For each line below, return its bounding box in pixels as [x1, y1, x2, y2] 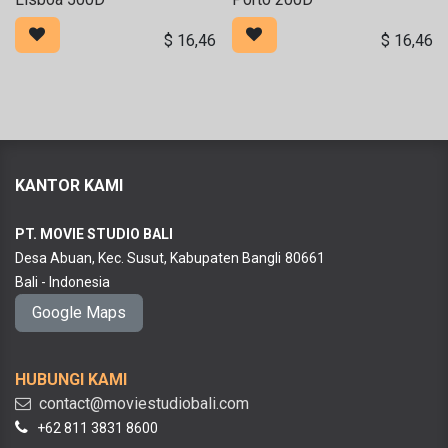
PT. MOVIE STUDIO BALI [15, 226, 173, 243]
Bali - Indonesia [15, 274, 110, 291]
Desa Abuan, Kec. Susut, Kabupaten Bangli [15, 250, 281, 267]
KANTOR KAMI [15, 176, 123, 196]
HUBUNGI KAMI [15, 370, 127, 390]
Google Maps [32, 303, 126, 323]
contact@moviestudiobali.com [31, 394, 249, 414]
